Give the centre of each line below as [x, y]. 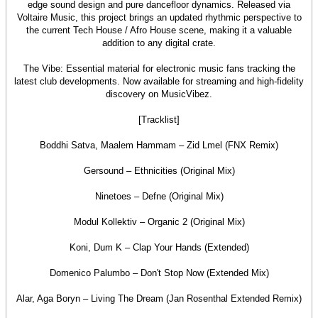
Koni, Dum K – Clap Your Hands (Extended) [159, 247]
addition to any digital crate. [159, 43]
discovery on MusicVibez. [159, 94]
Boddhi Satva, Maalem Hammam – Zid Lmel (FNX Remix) [159, 145]
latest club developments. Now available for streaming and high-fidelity [159, 81]
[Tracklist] [159, 120]
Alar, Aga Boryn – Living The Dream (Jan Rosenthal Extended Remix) [159, 298]
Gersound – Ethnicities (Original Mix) [159, 171]
